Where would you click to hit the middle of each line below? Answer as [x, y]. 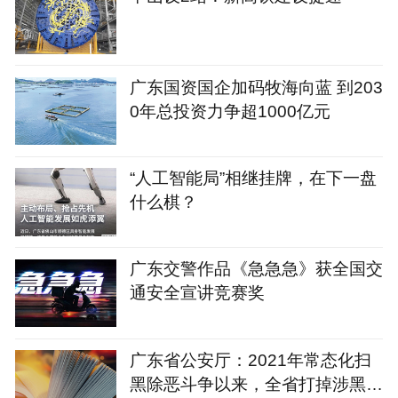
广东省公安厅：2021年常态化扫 [250, 359]
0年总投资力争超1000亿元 [230, 111]
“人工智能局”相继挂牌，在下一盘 [253, 178]
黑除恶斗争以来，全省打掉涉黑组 [256, 383]
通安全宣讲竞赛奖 [197, 293]
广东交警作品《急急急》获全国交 [256, 269]
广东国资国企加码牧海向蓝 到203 [256, 87]
